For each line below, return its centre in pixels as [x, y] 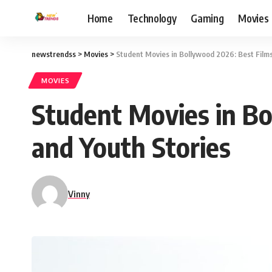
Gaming [207, 18]
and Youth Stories [131, 147]
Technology [152, 18]
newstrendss [54, 54]
